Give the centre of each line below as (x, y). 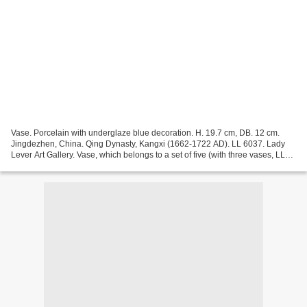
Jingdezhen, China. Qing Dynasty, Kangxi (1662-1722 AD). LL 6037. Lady (148, 144)
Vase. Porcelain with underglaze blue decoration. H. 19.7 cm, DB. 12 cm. (145, 133)
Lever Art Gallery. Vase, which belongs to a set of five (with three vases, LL (148, 155)
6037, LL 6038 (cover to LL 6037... (75, 165)
